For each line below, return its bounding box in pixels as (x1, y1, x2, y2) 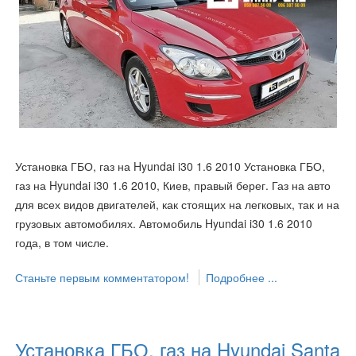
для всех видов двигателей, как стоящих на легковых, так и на (15, 195, 339, 212)
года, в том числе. (15, 234, 109, 250)
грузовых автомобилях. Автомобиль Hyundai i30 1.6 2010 (15, 215, 312, 231)
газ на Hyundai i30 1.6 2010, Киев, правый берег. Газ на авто (15, 176, 331, 193)
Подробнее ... (206, 269, 277, 285)
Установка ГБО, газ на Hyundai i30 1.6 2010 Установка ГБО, (15, 157, 325, 174)
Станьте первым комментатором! (15, 269, 192, 285)
